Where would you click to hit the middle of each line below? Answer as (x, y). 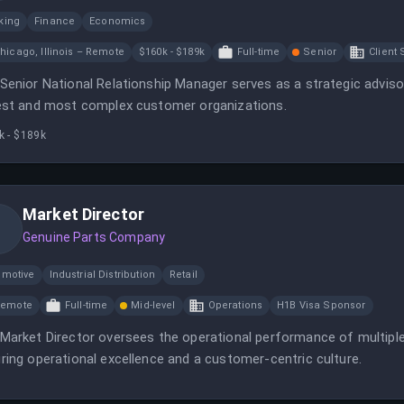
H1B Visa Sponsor (321, 305)
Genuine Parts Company (94, 237)
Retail (183, 275)
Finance (55, 21)
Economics (118, 21)
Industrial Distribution (102, 275)
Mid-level (153, 305)
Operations (235, 305)
